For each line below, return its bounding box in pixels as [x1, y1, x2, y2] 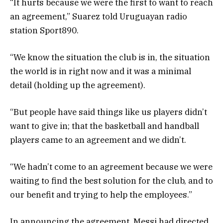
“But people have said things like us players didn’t [10, 107, 207, 117]
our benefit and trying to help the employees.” [10, 189, 192, 201]
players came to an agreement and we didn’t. [10, 134, 186, 145]
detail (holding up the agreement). [10, 79, 145, 91]
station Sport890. [10, 24, 79, 36]
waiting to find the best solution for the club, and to [10, 175, 213, 187]
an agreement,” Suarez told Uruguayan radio [10, 10, 187, 22]
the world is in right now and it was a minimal [10, 65, 191, 77]
